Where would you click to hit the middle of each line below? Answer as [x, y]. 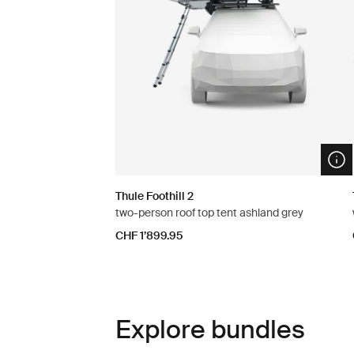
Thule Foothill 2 [154, 196]
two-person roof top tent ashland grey [209, 213]
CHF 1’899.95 [149, 236]
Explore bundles [210, 330]
